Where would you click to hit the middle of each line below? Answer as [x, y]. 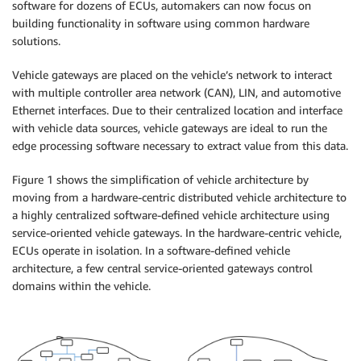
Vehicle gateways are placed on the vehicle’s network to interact [172, 74]
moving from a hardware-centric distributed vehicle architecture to [179, 197]
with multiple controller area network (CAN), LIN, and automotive [176, 92]
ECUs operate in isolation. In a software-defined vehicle [151, 250]
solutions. [36, 40]
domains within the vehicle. [81, 285]
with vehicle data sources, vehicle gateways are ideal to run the [170, 127]
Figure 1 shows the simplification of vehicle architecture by [160, 179]
